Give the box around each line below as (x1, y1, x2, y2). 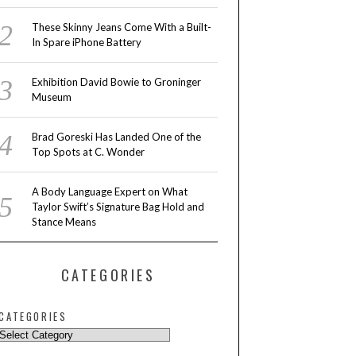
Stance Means (31, 215, 96, 229)
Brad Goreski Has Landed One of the (31, 130, 201, 144)
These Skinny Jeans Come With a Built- (31, 21, 211, 34)
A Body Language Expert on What (31, 185, 188, 199)
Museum (31, 91, 72, 104)
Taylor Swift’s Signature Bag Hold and (31, 200, 204, 214)
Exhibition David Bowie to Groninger (31, 75, 201, 89)
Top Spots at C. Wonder (31, 145, 145, 159)
